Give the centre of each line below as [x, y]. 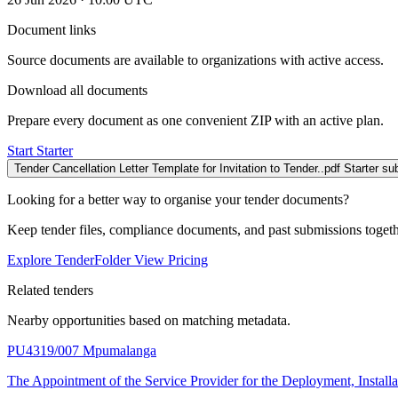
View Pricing [171, 259]
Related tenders [50, 290]
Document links [52, 29]
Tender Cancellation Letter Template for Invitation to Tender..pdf [177, 168]
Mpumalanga [119, 350]
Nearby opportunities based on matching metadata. [149, 320]
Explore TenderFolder [71, 259]
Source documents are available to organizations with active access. [195, 60]
